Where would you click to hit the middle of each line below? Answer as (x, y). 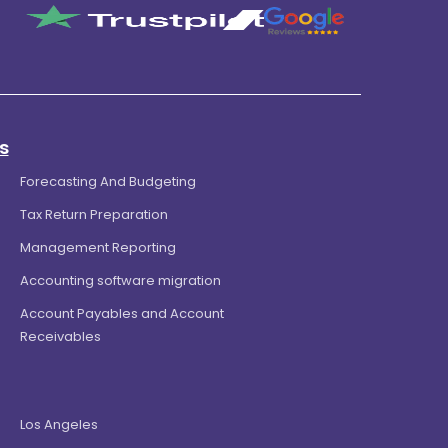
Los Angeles (58, 425)
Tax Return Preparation (93, 215)
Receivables (60, 337)
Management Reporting (97, 248)
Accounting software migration (120, 281)
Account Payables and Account (121, 314)
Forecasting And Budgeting (107, 182)
